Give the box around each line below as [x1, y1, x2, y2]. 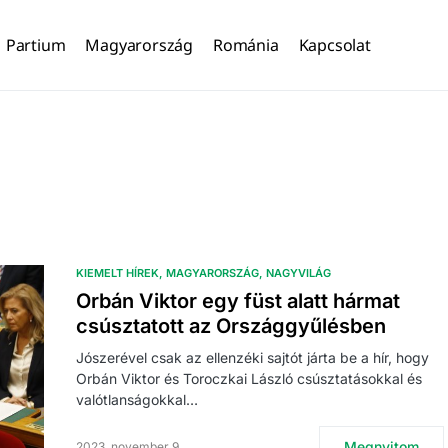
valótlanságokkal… [76, 391, 198, 408]
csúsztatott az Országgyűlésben [76, 314, 386, 338]
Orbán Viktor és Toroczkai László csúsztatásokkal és [76, 370, 422, 387]
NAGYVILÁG [266, 266, 331, 280]
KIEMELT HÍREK [76, 266, 159, 280]
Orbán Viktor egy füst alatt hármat [76, 289, 400, 313]
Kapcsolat [298, 34, 371, 56]
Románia [212, 34, 279, 56]
